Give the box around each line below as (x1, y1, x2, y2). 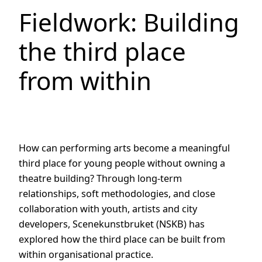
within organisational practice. (19, 247, 153, 261)
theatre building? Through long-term (19, 171, 182, 185)
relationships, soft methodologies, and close (19, 187, 215, 200)
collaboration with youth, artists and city (19, 202, 197, 215)
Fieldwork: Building (19, 5, 239, 39)
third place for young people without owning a (19, 156, 225, 170)
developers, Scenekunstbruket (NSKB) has (19, 217, 205, 230)
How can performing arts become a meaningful (19, 141, 230, 154)
